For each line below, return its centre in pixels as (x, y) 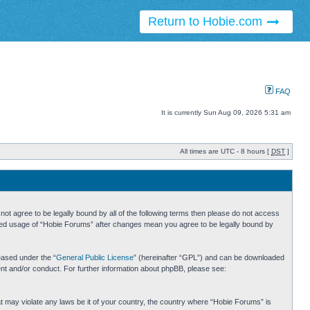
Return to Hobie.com (207, 22)
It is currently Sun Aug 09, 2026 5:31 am (226, 113)
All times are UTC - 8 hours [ (226, 152)
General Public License (95, 258)
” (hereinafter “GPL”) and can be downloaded (209, 258)
